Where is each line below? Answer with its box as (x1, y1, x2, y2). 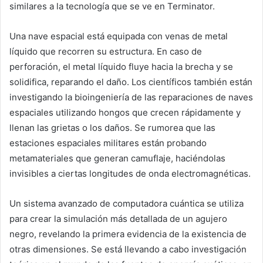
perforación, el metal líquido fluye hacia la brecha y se (9, 60, 233, 72)
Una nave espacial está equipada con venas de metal (9, 30, 228, 42)
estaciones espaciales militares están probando (9, 137, 207, 149)
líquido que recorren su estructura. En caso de (9, 45, 202, 57)
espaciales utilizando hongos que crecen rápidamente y (9, 106, 241, 118)
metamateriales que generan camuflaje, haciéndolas (9, 152, 225, 164)
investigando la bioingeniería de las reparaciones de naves (9, 91, 253, 103)
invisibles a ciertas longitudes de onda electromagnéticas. (9, 167, 251, 179)
